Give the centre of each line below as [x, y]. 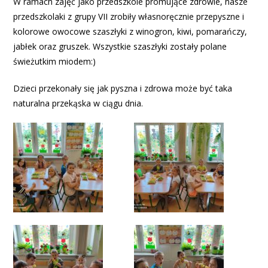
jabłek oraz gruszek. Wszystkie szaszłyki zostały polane [120, 46]
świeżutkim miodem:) [55, 61]
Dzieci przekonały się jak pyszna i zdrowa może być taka [123, 88]
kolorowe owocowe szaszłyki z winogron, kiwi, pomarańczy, [130, 31]
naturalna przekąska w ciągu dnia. [78, 103]
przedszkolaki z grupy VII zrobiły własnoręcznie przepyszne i [129, 16]
